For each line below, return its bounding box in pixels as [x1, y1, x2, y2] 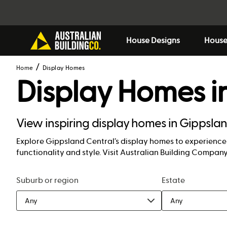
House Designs [126, 35, 180, 45]
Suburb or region [16, 175, 79, 185]
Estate [161, 175, 185, 185]
